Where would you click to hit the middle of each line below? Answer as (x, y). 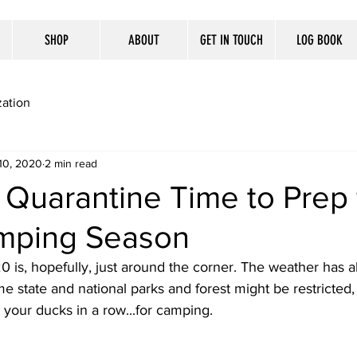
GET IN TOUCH (231, 40)
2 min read (71, 164)
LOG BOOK (319, 40)
